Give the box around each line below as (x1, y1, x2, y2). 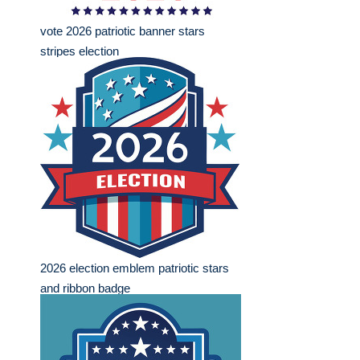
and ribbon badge (40, 281, 130, 296)
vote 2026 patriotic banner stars (40, 24, 205, 39)
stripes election (40, 44, 119, 59)
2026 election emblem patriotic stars (40, 261, 229, 276)
